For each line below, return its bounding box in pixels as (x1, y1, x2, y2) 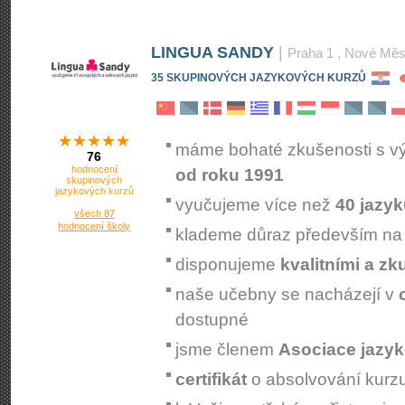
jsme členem (175, 340, 278, 359)
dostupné (175, 310, 249, 329)
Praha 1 (287, 45, 334, 61)
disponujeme (175, 255, 280, 274)
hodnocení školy (58, 221, 131, 231)
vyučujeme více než (175, 195, 335, 214)
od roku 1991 (175, 165, 284, 184)
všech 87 (74, 208, 115, 219)
